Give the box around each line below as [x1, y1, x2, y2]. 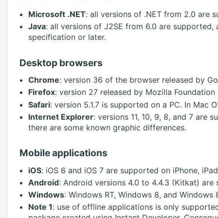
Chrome [28, 75, 59, 85]
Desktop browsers [19, 56, 103, 69]
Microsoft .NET [28, 9, 86, 19]
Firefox [28, 87, 55, 97]
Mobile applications [19, 147, 108, 159]
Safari [28, 99, 50, 109]
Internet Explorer [28, 111, 93, 122]
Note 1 [28, 202, 53, 212]
